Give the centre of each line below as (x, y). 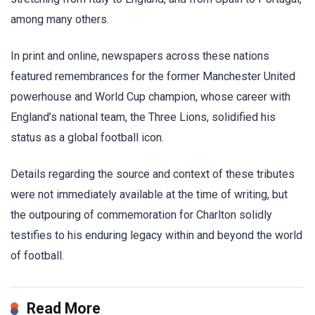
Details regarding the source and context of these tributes (153, 174)
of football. (37, 256)
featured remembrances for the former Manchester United (153, 77)
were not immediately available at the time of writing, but (149, 195)
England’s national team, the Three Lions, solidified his (143, 117)
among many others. (60, 19)
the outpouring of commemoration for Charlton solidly (141, 215)
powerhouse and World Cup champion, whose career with (150, 97)
